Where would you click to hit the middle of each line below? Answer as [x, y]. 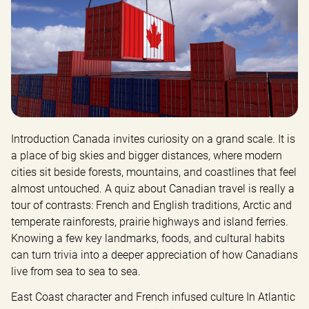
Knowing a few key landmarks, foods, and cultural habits [148, 238]
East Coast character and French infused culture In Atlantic [153, 297]
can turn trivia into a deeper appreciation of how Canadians [154, 255]
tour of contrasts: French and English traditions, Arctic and [151, 205]
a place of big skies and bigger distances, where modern [147, 155]
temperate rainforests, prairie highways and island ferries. [150, 221]
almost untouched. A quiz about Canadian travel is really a [153, 188]
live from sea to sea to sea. [76, 271]
